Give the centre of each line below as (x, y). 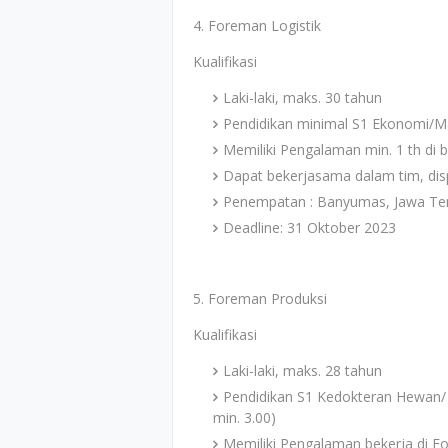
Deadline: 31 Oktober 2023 (309, 227)
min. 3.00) (244, 417)
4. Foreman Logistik (257, 25)
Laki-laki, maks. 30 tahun (302, 97)
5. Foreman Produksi (260, 298)
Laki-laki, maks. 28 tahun (302, 370)
